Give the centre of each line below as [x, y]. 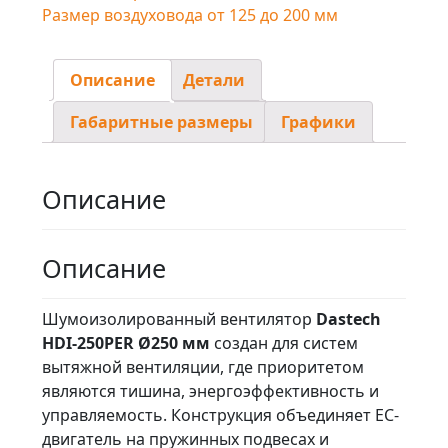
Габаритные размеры [161, 122]
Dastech [348, 318]
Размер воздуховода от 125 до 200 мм [190, 15]
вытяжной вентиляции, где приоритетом [203, 366]
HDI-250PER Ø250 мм [126, 342]
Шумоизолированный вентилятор [179, 318]
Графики [318, 122]
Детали [214, 80]
